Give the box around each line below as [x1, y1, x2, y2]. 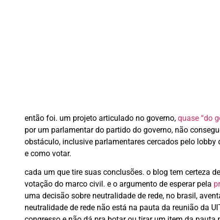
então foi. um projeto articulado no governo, [25, 113, 178, 123]
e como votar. [25, 148, 71, 158]
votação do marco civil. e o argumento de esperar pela [25, 179, 214, 189]
